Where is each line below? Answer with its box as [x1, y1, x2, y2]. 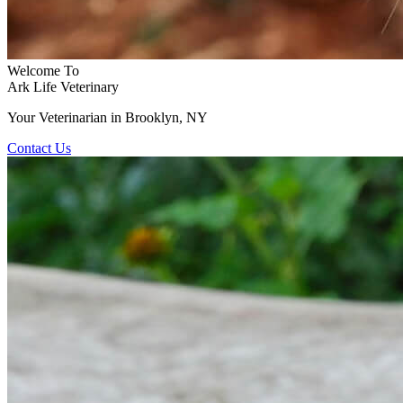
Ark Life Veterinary [7, 79, 119, 94]
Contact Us [7, 140, 71, 156]
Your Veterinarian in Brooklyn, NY [7, 110, 208, 125]
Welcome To [7, 63, 79, 78]
